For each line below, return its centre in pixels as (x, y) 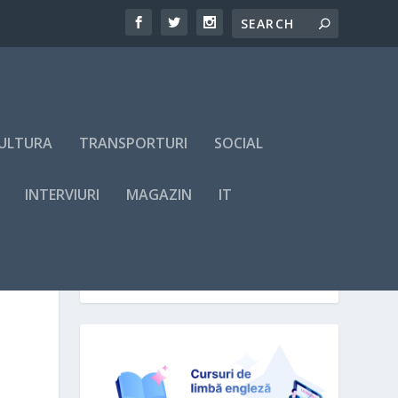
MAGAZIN (159, 195)
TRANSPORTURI (134, 143)
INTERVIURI (63, 195)
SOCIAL (239, 143)
